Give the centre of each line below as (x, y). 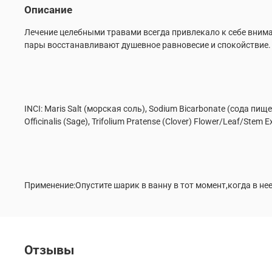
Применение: (50, 185)
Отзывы (49, 250)
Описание (48, 10)
